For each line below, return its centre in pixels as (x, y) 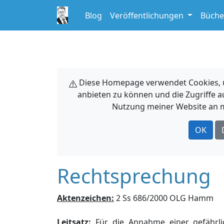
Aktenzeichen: (85, 198)
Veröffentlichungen (148, 15)
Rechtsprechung (134, 176)
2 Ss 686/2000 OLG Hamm (164, 198)
